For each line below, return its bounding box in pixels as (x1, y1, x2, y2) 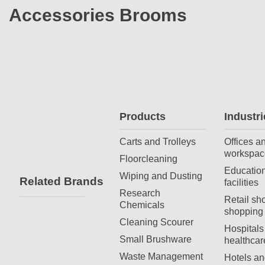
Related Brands (20, 174, 104, 188)
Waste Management (119, 250, 203, 261)
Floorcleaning (119, 153, 177, 164)
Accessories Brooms (9, 5, 187, 25)
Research (119, 187, 160, 198)
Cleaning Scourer (119, 216, 193, 227)
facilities (224, 176, 258, 188)
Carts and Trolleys (119, 135, 196, 147)
